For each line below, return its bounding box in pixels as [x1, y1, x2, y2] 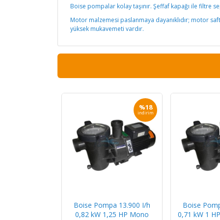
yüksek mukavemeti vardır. [70, 25, 144, 33]
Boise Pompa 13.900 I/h [74, 200, 150, 210]
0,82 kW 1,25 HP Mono [75, 210, 149, 219]
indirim [137, 110, 154, 116]
